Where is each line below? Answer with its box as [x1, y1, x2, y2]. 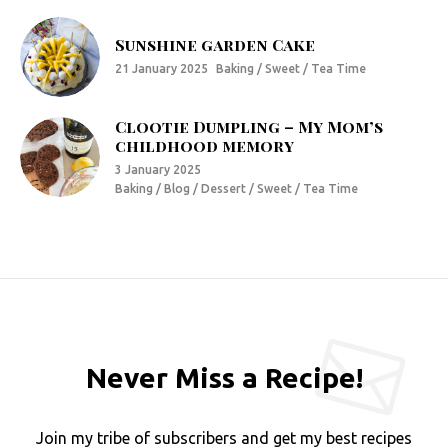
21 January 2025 [115, 62, 208, 76]
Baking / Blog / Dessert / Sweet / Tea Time [115, 182, 358, 196]
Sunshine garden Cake [115, 34, 315, 56]
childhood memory [115, 135, 294, 157]
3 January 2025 [115, 163, 201, 177]
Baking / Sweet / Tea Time [216, 62, 366, 76]
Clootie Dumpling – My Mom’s [115, 116, 383, 138]
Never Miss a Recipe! [85, 362, 363, 394]
